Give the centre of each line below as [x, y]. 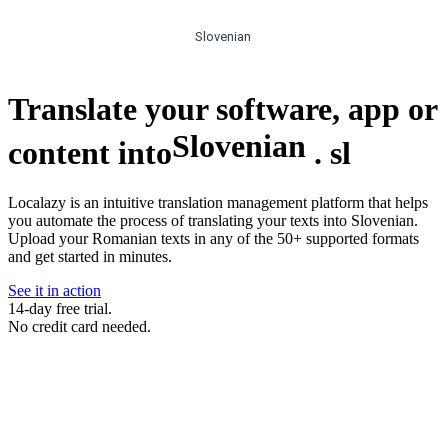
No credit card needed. [79, 327]
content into [90, 152]
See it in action [54, 291]
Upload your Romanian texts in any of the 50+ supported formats [213, 239]
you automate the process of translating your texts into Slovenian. [213, 221]
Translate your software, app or [222, 108]
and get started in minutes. [90, 257]
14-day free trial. [60, 309]
